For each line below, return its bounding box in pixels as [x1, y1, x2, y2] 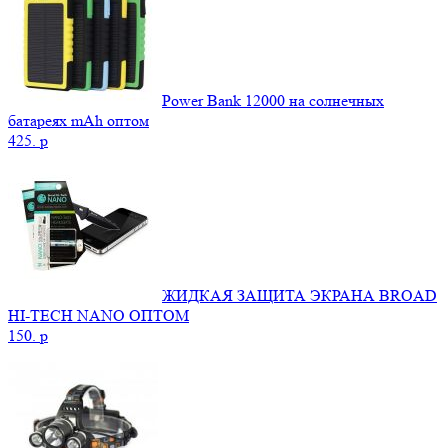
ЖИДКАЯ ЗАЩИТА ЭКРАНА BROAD [162, 286, 437, 306]
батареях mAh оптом [8, 111, 149, 131]
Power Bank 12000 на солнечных [162, 91, 384, 111]
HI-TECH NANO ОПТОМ [8, 306, 189, 326]
